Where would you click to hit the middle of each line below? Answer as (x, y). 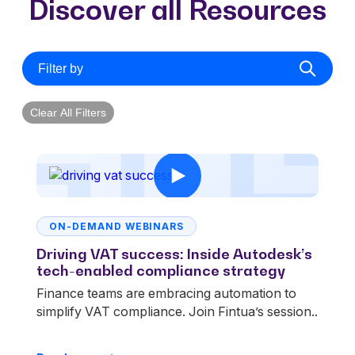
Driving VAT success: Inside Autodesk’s (174, 254)
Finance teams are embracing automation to (166, 293)
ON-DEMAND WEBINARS (117, 226)
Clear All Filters (68, 112)
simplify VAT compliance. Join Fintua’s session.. (177, 311)
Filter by (61, 68)
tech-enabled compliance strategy (161, 271)
